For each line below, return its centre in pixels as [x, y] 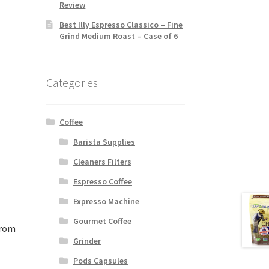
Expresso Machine [106, 201]
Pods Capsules [100, 261]
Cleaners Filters [102, 162]
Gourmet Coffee [102, 221]
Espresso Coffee [102, 182]
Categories [72, 82]
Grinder [87, 241]
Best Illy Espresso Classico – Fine [121, 24]
